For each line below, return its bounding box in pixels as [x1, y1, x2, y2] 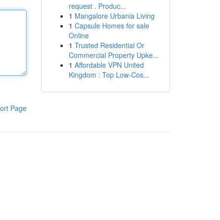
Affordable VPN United [74, 60, 144, 70]
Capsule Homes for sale [74, 21, 149, 30]
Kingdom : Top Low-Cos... [68, 70, 149, 80]
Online [68, 30, 89, 40]
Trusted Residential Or [74, 40, 144, 50]
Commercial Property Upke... [68, 50, 159, 60]
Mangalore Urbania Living [74, 11, 155, 21]
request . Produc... [68, 1, 126, 11]
